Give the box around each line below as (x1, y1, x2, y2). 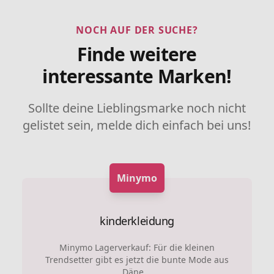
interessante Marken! (42, 63, 232, 89)
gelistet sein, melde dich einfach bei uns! (23, 116, 251, 133)
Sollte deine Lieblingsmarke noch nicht (28, 99, 246, 116)
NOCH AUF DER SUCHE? (76, 23, 198, 37)
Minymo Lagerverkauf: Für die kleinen (59, 241, 215, 253)
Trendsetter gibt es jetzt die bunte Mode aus (45, 253, 229, 265)
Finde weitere (77, 41, 197, 67)
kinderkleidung (100, 213, 174, 228)
